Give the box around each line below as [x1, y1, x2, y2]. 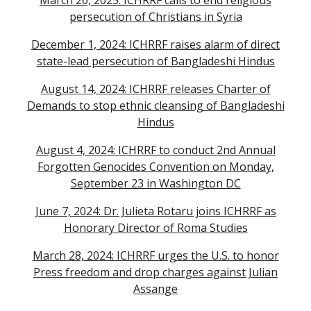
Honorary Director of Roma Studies [63, 220, 248, 235]
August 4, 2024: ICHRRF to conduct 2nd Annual [35, 142, 276, 158]
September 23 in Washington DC [70, 176, 241, 191]
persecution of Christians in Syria [69, 9, 242, 24]
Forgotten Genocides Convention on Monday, [37, 159, 274, 174]
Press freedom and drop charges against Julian [33, 264, 278, 280]
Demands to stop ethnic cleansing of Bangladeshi [26, 98, 285, 113]
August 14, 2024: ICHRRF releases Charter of [40, 81, 271, 96]
